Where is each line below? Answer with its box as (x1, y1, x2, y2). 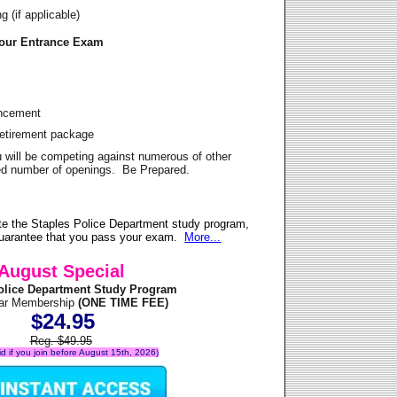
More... (184, 230, 222, 245)
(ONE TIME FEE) (74, 296, 169, 310)
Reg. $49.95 (29, 334, 92, 348)
